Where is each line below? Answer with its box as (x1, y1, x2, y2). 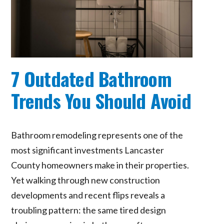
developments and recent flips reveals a (11, 189, 165, 200)
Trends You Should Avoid (11, 86, 191, 114)
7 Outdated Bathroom (11, 64, 171, 92)
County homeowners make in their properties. (11, 159, 189, 170)
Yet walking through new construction (11, 174, 160, 185)
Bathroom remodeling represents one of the (11, 129, 183, 140)
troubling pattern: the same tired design (11, 204, 166, 215)
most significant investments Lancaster (11, 144, 164, 155)
